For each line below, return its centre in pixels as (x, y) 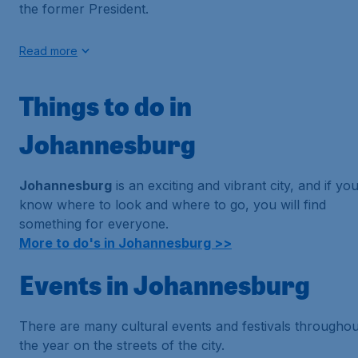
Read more (48, 51)
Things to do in (105, 105)
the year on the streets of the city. (122, 345)
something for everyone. (94, 224)
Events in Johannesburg (165, 284)
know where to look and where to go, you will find (173, 205)
